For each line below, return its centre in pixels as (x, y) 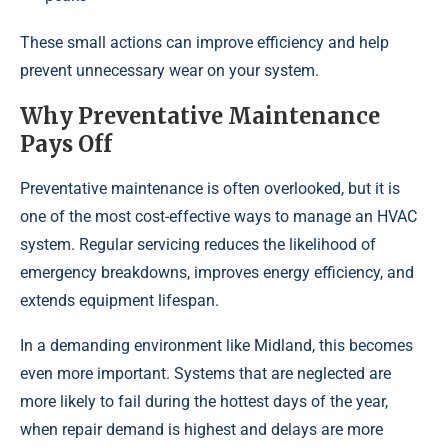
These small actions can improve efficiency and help (204, 43)
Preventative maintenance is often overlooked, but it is (210, 189)
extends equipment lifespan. (119, 301)
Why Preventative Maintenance (200, 116)
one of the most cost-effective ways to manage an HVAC (218, 217)
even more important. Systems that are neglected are (205, 374)
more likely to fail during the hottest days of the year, (204, 402)
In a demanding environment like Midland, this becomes (216, 346)
